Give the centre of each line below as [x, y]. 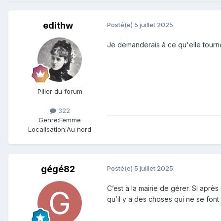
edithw [58, 25]
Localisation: [47, 129]
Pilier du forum [60, 91]
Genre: [49, 120]
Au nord [79, 129]
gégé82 [58, 169]
